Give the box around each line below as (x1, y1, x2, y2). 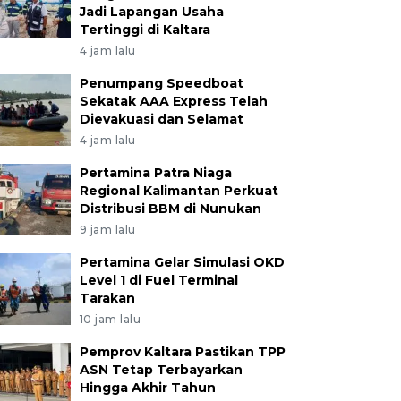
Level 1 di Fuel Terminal (79, 272, 238, 288)
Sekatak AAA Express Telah (79, 93, 268, 109)
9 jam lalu (79, 223, 136, 236)
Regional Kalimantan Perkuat (79, 183, 278, 199)
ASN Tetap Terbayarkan (79, 362, 243, 378)
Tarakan (79, 290, 135, 306)
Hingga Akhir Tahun (79, 380, 216, 396)
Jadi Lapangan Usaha (79, 4, 224, 20)
